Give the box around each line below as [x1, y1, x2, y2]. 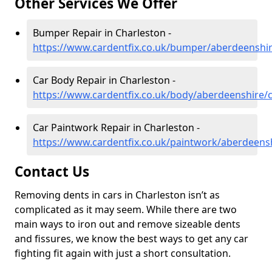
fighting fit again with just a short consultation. [15, 246, 233, 260]
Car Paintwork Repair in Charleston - [33, 121, 200, 135]
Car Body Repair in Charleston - [33, 73, 175, 87]
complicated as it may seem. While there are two [15, 203, 237, 217]
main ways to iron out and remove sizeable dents [15, 217, 240, 231]
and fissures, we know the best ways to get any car [15, 232, 248, 246]
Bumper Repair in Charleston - [33, 26, 171, 40]
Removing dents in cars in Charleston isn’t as [15, 188, 220, 202]
